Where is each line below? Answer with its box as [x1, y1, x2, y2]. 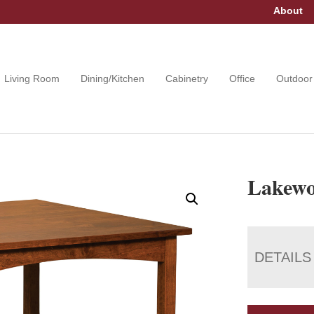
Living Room [4, 72, 60, 84]
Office [229, 72, 256, 84]
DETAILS [254, 249, 312, 265]
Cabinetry [165, 72, 209, 84]
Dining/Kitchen [81, 72, 145, 84]
